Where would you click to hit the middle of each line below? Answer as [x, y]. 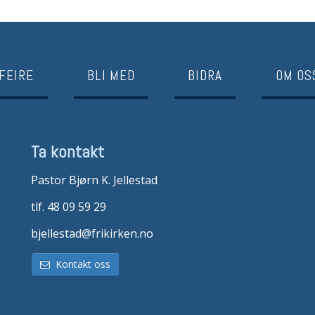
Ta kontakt [67, 152]
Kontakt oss [80, 264]
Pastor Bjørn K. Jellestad [94, 180]
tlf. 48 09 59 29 [69, 207]
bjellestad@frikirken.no [92, 234]
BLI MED [111, 76]
